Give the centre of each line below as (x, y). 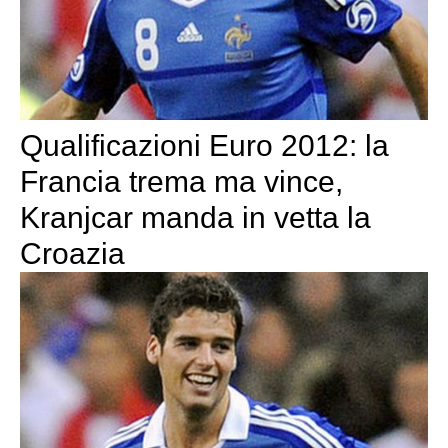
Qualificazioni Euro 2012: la (204, 145)
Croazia (72, 253)
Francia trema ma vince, (181, 181)
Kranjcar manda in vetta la (195, 217)
